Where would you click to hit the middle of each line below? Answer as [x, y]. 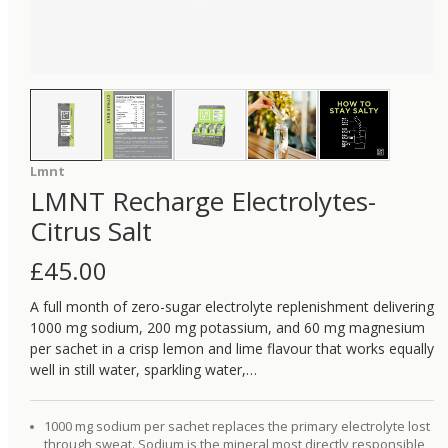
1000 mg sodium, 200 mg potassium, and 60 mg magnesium [227, 327]
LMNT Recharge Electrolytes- [203, 201]
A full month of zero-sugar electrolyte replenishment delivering [232, 306]
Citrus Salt [91, 231]
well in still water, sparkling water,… [143, 369]
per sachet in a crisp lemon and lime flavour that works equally [232, 348]
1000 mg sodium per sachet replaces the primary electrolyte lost [237, 426]
